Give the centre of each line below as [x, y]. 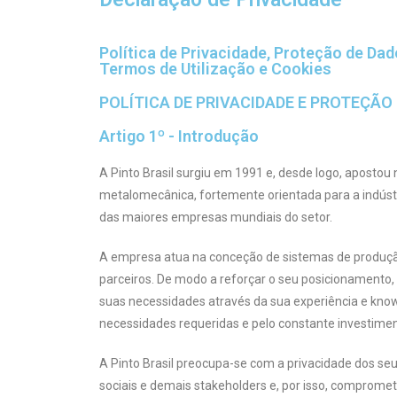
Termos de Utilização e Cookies [215, 68]
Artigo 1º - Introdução [179, 136]
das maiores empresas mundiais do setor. [216, 217]
